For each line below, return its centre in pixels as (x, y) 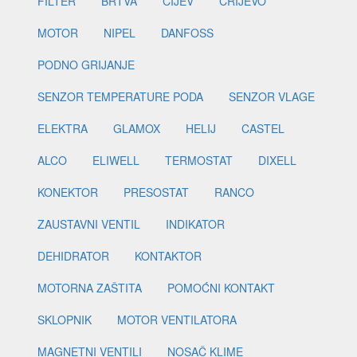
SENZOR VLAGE (272, 97)
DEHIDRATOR (73, 256)
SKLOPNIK (65, 320)
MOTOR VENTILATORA (177, 320)
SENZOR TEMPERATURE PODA (120, 97)
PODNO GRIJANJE (86, 65)
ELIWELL (116, 161)
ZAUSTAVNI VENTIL (89, 224)
